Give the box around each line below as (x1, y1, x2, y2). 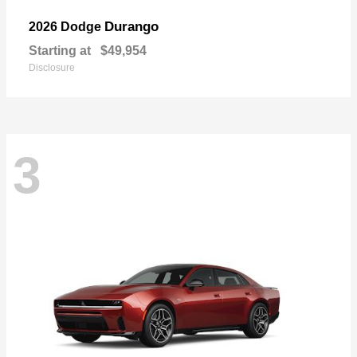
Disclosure (29, 61, 75, 73)
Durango (104, 18, 159, 34)
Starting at (29, 43, 91, 57)
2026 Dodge (29, 19, 104, 33)
